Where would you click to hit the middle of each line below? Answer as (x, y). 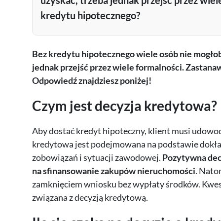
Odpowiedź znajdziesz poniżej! (92, 81)
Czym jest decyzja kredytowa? (124, 106)
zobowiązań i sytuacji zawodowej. (97, 158)
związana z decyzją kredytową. (90, 198)
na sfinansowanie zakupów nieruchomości (113, 171)
